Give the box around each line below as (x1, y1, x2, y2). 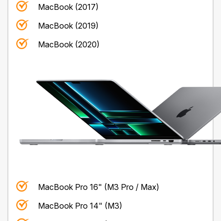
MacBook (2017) (38, 1, 99, 12)
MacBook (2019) (38, 20, 99, 31)
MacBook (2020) (38, 39, 100, 49)
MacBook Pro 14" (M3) (38, 200, 122, 211)
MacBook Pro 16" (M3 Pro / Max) (38, 182, 159, 192)
